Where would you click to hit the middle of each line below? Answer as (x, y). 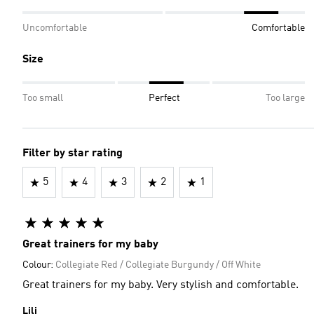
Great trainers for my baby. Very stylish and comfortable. (161, 285)
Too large (285, 98)
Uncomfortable (55, 28)
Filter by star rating (73, 153)
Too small (43, 98)
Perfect (164, 98)
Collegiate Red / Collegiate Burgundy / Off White (158, 265)
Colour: (39, 265)
